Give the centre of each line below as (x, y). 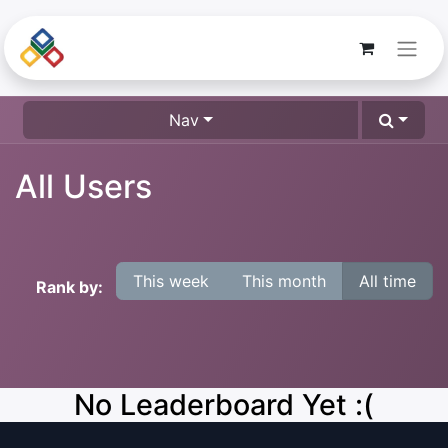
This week (171, 280)
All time (387, 280)
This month (284, 280)
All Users (83, 186)
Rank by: (69, 287)
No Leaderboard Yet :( (224, 404)
